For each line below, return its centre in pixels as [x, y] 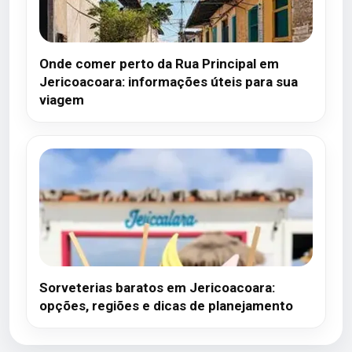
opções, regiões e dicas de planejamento [166, 306]
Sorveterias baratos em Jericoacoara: [157, 288]
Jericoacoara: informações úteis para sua [169, 82]
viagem [62, 100]
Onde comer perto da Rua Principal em [159, 64]
